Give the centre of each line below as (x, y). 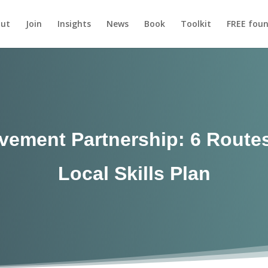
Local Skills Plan (134, 173)
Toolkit (196, 24)
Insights (74, 24)
